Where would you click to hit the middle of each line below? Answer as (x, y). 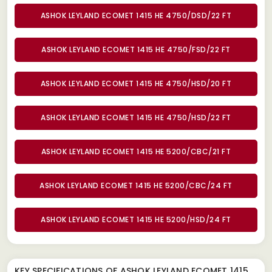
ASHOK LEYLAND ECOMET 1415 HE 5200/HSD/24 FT (136, 219)
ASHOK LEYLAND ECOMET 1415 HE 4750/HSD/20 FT (136, 83)
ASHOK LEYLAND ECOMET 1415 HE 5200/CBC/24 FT (136, 185)
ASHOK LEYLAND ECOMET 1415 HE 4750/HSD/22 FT (136, 117)
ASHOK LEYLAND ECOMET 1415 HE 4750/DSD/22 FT (136, 15)
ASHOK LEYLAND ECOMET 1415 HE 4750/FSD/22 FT (136, 49)
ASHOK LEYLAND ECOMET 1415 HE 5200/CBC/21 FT (136, 151)
